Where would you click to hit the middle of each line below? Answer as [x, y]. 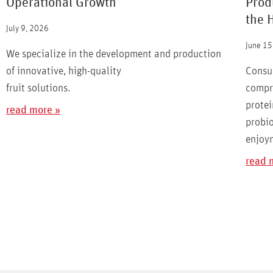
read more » [33, 110]
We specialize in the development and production [114, 54]
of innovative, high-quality [64, 71]
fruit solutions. [38, 88]
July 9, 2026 [27, 28]
